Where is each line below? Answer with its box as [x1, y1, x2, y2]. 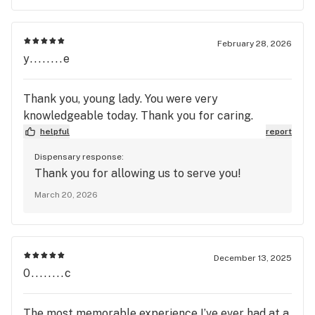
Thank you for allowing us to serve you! [34, 167, 241, 180]
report [266, 127, 292, 136]
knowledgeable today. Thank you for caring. [23, 109, 253, 122]
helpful [40, 127, 70, 136]
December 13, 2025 [214, 253, 292, 263]
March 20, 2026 [34, 190, 98, 200]
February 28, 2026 [217, 39, 292, 49]
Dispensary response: [34, 152, 124, 162]
